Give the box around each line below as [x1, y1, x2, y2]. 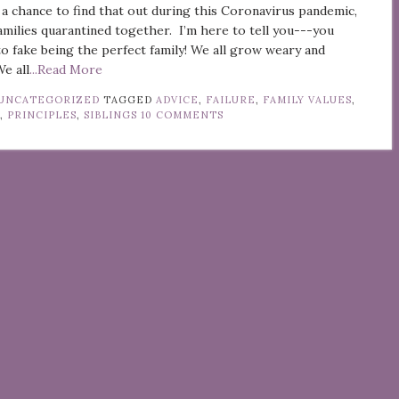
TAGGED [103, 94, 157, 107]
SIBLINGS [84, 109, 138, 122]
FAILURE [206, 94, 256, 107]
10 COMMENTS [141, 109, 224, 122]
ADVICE [156, 94, 199, 107]
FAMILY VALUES [263, 94, 353, 107]
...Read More [29, 61, 103, 78]
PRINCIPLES [7, 109, 77, 122]
